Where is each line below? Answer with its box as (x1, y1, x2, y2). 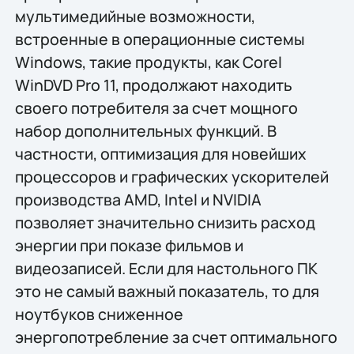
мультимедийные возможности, (14, 5, 255, 27)
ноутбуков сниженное (14, 303, 183, 325)
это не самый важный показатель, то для (14, 280, 319, 302)
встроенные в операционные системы (14, 28, 305, 50)
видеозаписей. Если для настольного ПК (14, 257, 318, 279)
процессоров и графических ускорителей (14, 165, 329, 187)
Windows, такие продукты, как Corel (14, 51, 282, 73)
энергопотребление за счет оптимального (14, 326, 337, 348)
